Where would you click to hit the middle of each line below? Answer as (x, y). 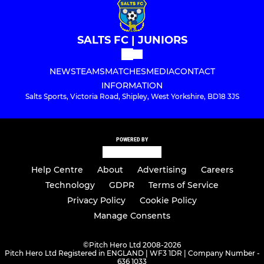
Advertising (162, 170)
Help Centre (57, 170)
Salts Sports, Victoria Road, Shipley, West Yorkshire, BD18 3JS (132, 96)
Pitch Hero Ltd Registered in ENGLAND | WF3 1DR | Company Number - (132, 253)
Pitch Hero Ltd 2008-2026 (135, 245)
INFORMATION (132, 85)
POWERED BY (132, 139)
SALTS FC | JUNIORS (132, 40)
